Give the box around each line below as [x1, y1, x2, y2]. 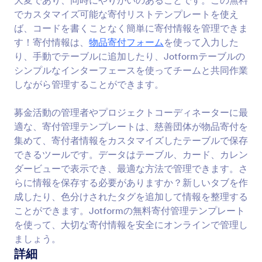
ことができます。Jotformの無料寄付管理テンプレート [14, 205, 245, 216]
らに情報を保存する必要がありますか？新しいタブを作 [14, 177, 248, 188]
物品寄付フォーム [89, 36, 164, 48]
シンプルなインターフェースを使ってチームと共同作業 [14, 64, 248, 76]
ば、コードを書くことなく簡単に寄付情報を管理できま [14, 22, 248, 34]
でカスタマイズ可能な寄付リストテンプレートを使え [14, 8, 239, 20]
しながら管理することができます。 [14, 78, 164, 90]
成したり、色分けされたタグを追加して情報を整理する [14, 191, 248, 202]
